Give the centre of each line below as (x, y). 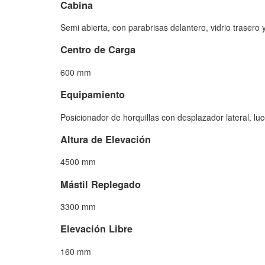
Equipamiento (93, 95)
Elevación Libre (96, 229)
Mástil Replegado (101, 184)
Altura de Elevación (106, 139)
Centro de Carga (98, 50)
